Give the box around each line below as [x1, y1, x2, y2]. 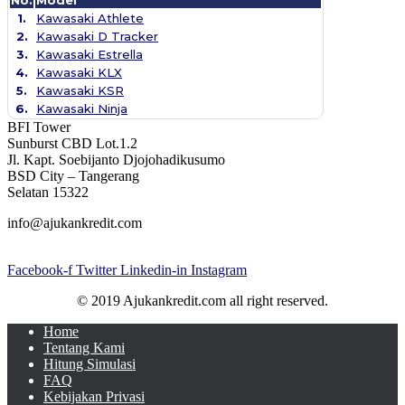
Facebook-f [7, 261, 72, 278]
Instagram [191, 261, 247, 278]
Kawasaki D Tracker [36, 28, 158, 43]
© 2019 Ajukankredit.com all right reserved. [77, 292, 328, 308]
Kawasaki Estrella [36, 46, 143, 61]
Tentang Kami [43, 339, 125, 355]
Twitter [76, 261, 117, 278]
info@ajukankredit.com [7, 214, 142, 231]
